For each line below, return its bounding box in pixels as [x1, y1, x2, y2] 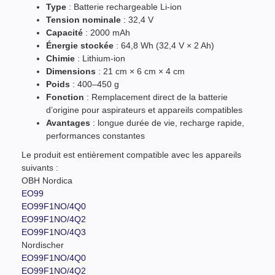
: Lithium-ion [75, 53, 125, 63]
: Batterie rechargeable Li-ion [66, 1, 182, 12]
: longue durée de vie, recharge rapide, [90, 117, 244, 128]
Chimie [46, 53, 75, 63]
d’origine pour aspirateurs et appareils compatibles [46, 104, 242, 115]
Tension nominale [46, 14, 121, 25]
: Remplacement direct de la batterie [84, 91, 228, 102]
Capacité [46, 27, 83, 37]
